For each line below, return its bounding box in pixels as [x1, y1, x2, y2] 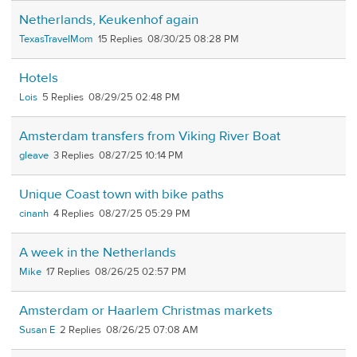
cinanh [19, 207, 49, 221]
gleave [19, 149, 49, 163]
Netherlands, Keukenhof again [19, 11, 198, 29]
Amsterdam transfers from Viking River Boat [19, 127, 280, 146]
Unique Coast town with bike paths [19, 186, 224, 204]
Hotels [19, 69, 58, 88]
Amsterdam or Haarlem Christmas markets [19, 302, 273, 320]
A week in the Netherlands [19, 244, 176, 262]
